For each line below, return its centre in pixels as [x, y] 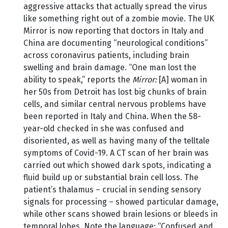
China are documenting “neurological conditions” [116, 43]
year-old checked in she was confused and [104, 129]
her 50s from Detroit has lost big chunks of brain [115, 92]
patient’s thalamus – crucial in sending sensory [112, 190]
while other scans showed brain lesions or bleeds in [121, 214]
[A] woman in [183, 80]
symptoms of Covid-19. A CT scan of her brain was [116, 153]
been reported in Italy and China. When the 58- [112, 117]
